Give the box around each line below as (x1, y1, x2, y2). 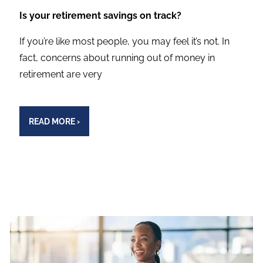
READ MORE (28, 116, 75, 126)
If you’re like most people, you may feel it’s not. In (19, 36, 230, 48)
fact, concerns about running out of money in (19, 52, 215, 64)
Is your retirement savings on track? (19, 10, 182, 22)
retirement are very (19, 69, 103, 80)
